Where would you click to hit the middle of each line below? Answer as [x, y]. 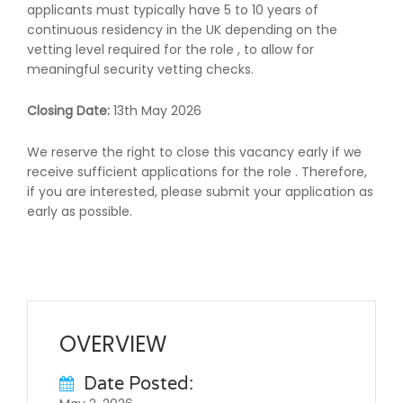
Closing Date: [70, 110]
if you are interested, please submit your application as [200, 191]
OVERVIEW [113, 345]
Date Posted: [139, 385]
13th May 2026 [157, 110]
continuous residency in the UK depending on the [182, 29]
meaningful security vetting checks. [140, 69]
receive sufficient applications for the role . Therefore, [197, 171]
